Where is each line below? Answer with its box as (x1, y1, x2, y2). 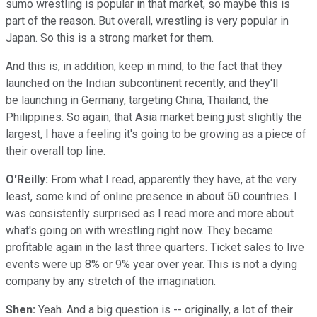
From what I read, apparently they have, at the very (48, 172, 297, 186)
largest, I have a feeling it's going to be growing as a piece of (6, 127, 306, 141)
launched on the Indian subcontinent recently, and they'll (6, 76, 278, 90)
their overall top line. (6, 144, 105, 158)
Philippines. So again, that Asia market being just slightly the (6, 110, 302, 124)
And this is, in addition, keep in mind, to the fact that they (6, 59, 282, 73)
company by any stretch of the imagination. (6, 274, 216, 288)
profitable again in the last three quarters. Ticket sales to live (6, 240, 304, 254)
